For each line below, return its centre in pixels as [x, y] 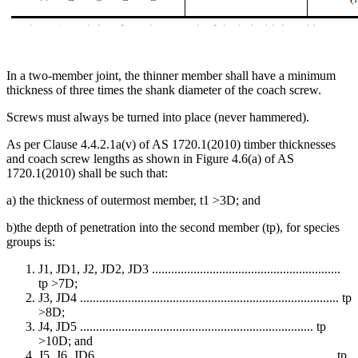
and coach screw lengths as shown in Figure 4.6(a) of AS [150, 159]
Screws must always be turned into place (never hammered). [158, 117]
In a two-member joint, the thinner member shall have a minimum [171, 76]
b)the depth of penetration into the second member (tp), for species [173, 228]
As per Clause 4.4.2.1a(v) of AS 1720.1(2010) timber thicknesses [171, 145]
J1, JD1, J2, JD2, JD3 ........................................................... [189, 269]
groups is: [31, 242]
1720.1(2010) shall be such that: [87, 173]
